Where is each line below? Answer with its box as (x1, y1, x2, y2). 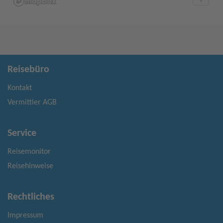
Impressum (7, 212, 43, 220)
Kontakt (7, 84, 32, 92)
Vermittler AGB (7, 99, 57, 107)
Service (7, 128, 36, 138)
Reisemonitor (7, 148, 51, 156)
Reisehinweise (7, 162, 53, 170)
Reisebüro (7, 65, 49, 75)
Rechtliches (7, 192, 54, 202)
